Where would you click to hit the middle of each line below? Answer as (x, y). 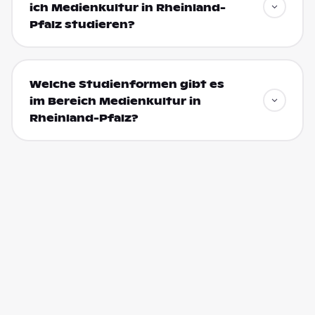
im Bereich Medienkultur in (115, 101)
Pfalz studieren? (82, 24)
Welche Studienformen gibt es (127, 84)
